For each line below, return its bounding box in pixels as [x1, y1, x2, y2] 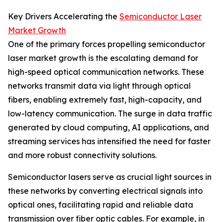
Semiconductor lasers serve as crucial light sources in [8, 172, 212, 182]
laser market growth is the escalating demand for [8, 53, 198, 63]
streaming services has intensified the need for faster [8, 136, 211, 147]
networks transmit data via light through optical [8, 81, 191, 91]
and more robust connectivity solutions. [8, 150, 157, 161]
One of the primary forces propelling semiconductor [8, 39, 205, 50]
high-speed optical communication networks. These [8, 67, 204, 77]
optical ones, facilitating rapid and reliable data [8, 200, 193, 210]
